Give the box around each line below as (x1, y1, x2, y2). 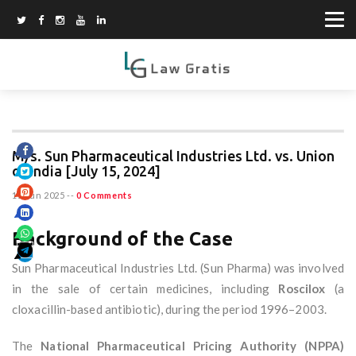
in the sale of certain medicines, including (12, 281, 279, 296)
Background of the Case (12, 228, 233, 250)
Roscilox (278, 281, 326, 296)
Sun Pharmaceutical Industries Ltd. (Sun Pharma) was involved (12, 261, 344, 276)
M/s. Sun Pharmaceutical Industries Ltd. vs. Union (12, 148, 335, 164)
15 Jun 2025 (12, 190, 65, 201)
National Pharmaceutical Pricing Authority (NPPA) (41, 339, 344, 354)
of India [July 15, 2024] (12, 163, 161, 180)
